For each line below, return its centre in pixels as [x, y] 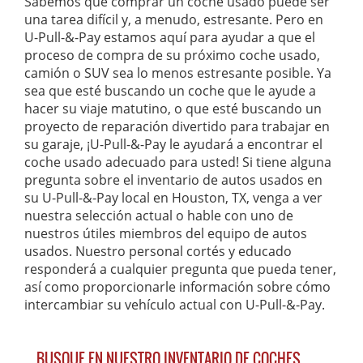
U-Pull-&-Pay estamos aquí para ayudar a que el [170, 38]
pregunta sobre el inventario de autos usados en [173, 180]
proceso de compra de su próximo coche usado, [172, 56]
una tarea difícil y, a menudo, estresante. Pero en [174, 20]
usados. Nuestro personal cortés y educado [158, 252]
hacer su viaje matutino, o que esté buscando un [173, 109]
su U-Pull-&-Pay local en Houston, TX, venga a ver [173, 198]
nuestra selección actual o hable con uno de [159, 216]
